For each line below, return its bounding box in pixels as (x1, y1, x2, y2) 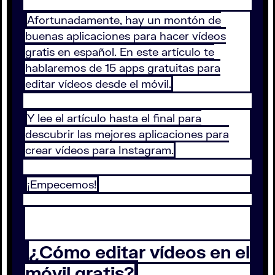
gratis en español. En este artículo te (25, 45, 214, 59)
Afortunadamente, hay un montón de (27, 13, 221, 27)
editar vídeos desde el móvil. (25, 77, 171, 91)
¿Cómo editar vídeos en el (29, 241, 250, 263)
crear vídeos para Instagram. (25, 143, 174, 157)
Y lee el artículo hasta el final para (27, 111, 201, 125)
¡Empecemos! (27, 177, 97, 192)
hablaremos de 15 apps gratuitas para (25, 61, 220, 75)
